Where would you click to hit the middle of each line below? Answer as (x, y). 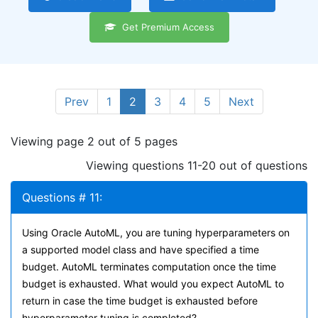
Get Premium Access (165, 27)
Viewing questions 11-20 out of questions (197, 165)
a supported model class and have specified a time (141, 250)
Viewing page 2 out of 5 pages (94, 141)
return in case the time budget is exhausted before (140, 301)
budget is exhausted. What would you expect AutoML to (153, 284)
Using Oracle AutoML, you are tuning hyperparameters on (156, 232)
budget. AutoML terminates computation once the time (149, 267)
